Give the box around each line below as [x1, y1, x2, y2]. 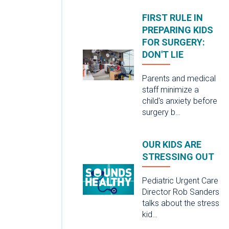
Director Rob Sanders [142, 187, 219, 197]
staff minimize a [142, 84, 199, 95]
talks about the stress [142, 198, 219, 208]
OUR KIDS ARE [142, 139, 201, 150]
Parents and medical [142, 73, 216, 83]
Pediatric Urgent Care [142, 175, 218, 186]
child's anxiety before [142, 96, 217, 106]
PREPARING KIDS [142, 24, 213, 35]
